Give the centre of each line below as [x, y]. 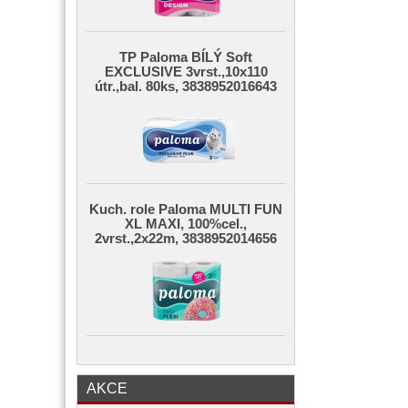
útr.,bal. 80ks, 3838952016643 [186, 87]
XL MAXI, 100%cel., [186, 224]
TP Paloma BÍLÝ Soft [186, 57]
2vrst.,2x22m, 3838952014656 [186, 239]
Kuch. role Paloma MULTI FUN [186, 209]
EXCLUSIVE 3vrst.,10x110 [186, 72]
